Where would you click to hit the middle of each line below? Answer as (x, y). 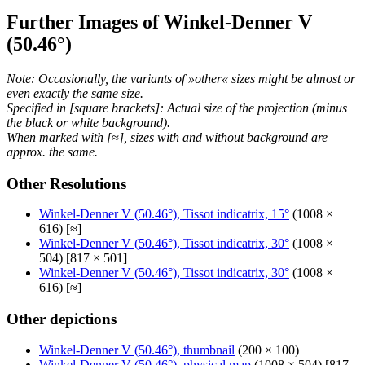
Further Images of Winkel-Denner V (159, 22)
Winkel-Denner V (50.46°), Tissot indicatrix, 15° (164, 214)
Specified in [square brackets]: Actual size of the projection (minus (177, 108)
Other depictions (62, 319)
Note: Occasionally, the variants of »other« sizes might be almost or (181, 78)
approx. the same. (52, 152)
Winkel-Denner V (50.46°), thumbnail (137, 350)
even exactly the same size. (75, 93)
